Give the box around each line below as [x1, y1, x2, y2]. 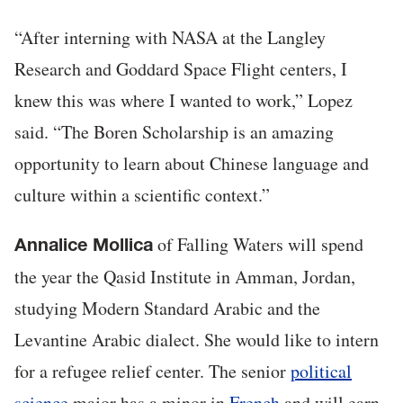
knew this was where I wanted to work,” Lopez [14, 88, 353, 113]
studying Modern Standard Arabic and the [14, 296, 320, 321]
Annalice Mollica [14, 234, 153, 256]
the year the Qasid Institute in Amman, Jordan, [14, 264, 355, 290]
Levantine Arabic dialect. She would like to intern [14, 327, 379, 353]
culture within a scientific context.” [14, 183, 276, 208]
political [291, 359, 352, 384]
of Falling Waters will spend [153, 232, 363, 257]
